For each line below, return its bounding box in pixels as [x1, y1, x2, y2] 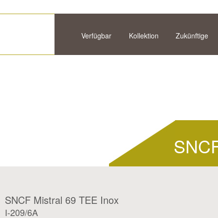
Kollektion [128, 31, 159, 40]
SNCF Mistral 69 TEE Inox [5, 193, 119, 207]
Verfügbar [81, 31, 111, 40]
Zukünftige [176, 31, 209, 40]
